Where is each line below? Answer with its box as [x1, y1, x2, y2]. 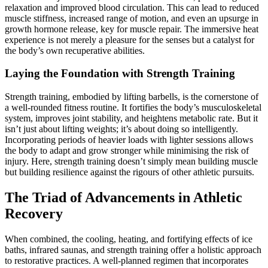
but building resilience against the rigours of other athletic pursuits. [5, 167, 254, 178]
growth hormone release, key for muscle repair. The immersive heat [5, 23, 258, 34]
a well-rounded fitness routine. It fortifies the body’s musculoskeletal [5, 102, 261, 113]
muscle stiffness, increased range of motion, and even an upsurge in [5, 13, 258, 23]
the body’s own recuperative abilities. [5, 45, 145, 56]
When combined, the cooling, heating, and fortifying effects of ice [5, 233, 252, 244]
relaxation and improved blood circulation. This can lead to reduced [5, 2, 259, 13]
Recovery [5, 206, 63, 222]
